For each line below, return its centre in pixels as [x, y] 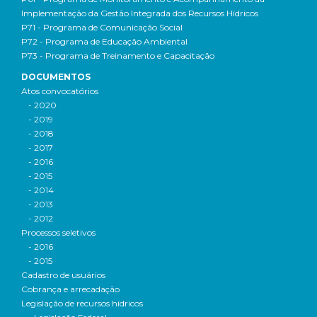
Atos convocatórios [60, 91]
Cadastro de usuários [63, 275]
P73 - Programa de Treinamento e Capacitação [118, 56]
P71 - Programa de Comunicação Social [102, 27]
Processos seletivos [58, 232]
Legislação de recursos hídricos [82, 303]
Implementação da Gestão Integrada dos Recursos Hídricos [140, 13]
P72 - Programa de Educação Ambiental [104, 41]
